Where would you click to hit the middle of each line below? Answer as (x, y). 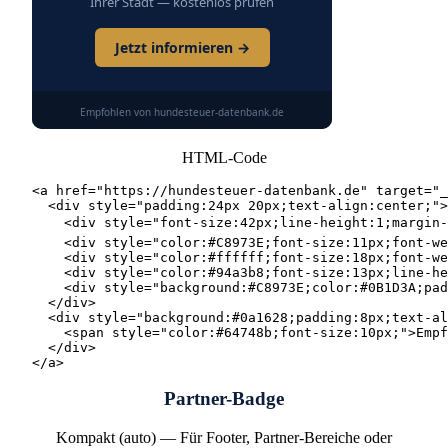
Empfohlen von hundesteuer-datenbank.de (182, 111)
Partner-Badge (224, 399)
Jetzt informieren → (182, 47)
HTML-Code (224, 157)
